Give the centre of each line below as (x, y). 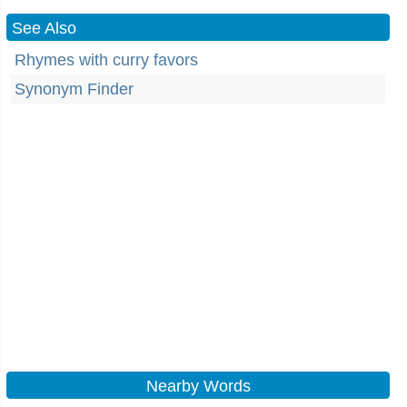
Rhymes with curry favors (106, 60)
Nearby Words (198, 386)
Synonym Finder (74, 89)
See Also (44, 28)
